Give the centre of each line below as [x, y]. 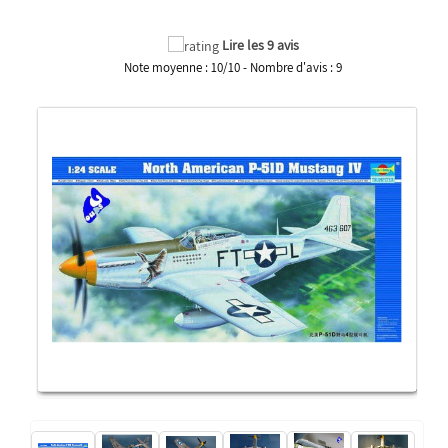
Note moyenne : [168, 67]
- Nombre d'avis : [287, 67]
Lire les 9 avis [260, 44]
